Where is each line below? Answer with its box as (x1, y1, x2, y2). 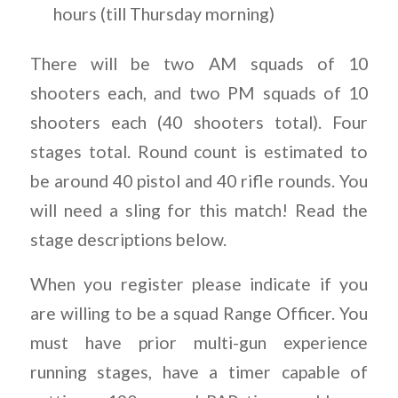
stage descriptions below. (29, 229, 227, 251)
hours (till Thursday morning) (53, 4, 275, 25)
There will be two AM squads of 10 (29, 53, 369, 75)
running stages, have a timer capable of (29, 362, 369, 383)
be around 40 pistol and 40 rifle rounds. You (29, 171, 369, 192)
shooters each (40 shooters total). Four (29, 112, 369, 133)
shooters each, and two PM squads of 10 (29, 83, 369, 104)
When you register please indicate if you (29, 274, 369, 295)
